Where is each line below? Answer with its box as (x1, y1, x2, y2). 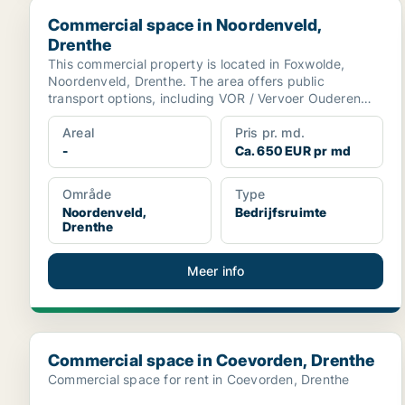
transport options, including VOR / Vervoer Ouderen (48, 90, 361, 106)
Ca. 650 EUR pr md (234, 143, 352, 158)
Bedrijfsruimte (234, 204, 327, 220)
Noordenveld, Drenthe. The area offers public (48, 73, 325, 89)
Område (62, 186, 112, 202)
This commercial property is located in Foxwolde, (48, 56, 345, 71)
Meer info (186, 263, 245, 278)
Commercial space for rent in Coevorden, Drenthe (48, 372, 350, 387)
